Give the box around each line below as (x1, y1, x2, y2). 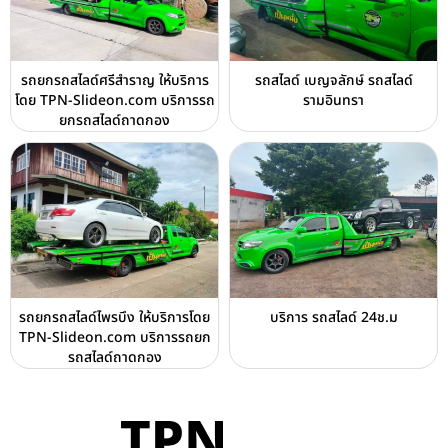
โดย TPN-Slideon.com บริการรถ (14, 89, 215, 111)
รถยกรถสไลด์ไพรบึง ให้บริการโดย (19, 306, 210, 328)
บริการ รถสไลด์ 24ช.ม (269, 306, 398, 328)
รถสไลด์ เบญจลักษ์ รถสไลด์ (254, 69, 413, 91)
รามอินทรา (303, 89, 364, 111)
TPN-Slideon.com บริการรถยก (18, 326, 211, 348)
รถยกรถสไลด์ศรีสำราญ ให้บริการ (20, 69, 209, 91)
